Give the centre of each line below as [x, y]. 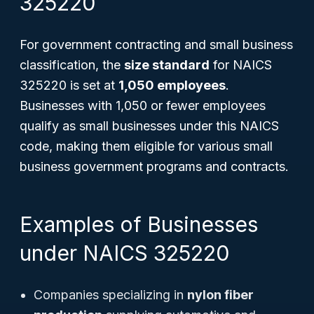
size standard [167, 65]
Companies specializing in [110, 295]
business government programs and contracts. [154, 166]
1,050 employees [172, 85]
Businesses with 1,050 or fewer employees [143, 105]
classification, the [72, 65]
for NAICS [241, 65]
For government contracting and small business [156, 45]
